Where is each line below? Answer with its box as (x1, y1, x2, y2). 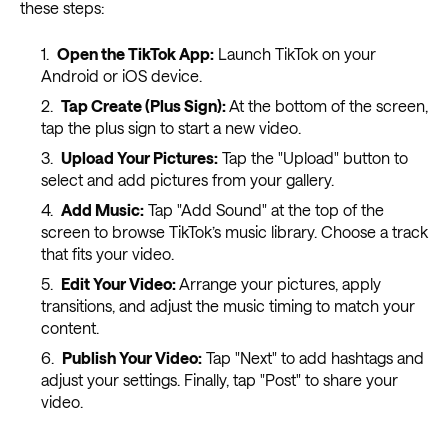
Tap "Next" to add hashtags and (201, 348, 424, 368)
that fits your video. (40, 244, 174, 264)
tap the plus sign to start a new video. (40, 118, 301, 138)
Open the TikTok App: (56, 44, 214, 64)
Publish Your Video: (61, 348, 202, 368)
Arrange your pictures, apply (175, 274, 381, 294)
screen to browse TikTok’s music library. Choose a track (40, 222, 428, 242)
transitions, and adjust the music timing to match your (40, 296, 415, 316)
